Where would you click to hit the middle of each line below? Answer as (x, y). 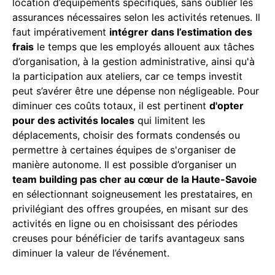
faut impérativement (61, 32)
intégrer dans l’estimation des (181, 32)
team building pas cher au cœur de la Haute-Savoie (135, 179)
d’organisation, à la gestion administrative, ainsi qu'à (134, 61)
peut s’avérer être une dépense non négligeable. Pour (136, 91)
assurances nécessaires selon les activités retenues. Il (136, 17)
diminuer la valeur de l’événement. (91, 253)
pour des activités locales (73, 120)
